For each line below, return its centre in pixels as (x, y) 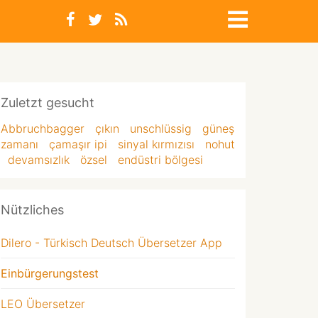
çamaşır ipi (78, 144)
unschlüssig (161, 128)
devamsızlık (39, 160)
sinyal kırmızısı (156, 144)
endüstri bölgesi (160, 160)
